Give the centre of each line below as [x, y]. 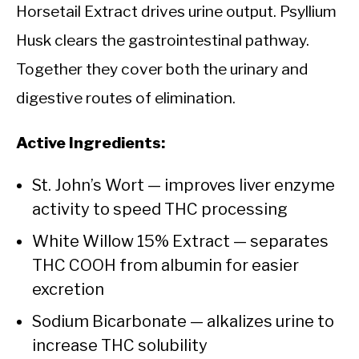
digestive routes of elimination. [126, 97]
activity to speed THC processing [160, 209]
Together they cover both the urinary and [162, 69]
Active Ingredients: [91, 142]
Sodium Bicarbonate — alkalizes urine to [183, 321]
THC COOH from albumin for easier [165, 265]
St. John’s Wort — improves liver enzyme [184, 185]
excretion [68, 289]
